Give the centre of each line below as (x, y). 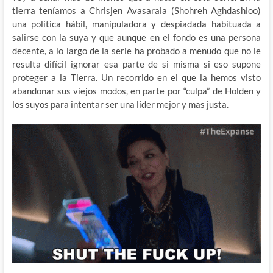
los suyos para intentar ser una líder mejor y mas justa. (120, 104)
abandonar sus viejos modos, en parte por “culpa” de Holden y (136, 90)
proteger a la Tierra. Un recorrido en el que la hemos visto (136, 77)
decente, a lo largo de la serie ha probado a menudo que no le (136, 50)
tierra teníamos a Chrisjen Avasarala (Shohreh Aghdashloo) (136, 10)
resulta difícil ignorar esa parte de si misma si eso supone (136, 64)
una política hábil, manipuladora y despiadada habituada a (136, 23)
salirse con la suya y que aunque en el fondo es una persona (136, 37)
